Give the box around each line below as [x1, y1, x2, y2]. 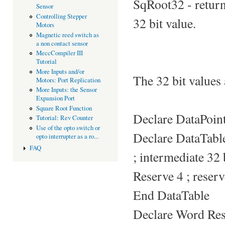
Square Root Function [36, 103, 92, 113]
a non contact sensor [36, 39, 88, 48]
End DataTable [133, 186, 209, 203]
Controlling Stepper [36, 12, 87, 21]
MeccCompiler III [36, 49, 83, 58]
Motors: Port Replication [36, 75, 100, 84]
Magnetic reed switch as [36, 30, 99, 39]
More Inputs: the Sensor [36, 85, 97, 94]
